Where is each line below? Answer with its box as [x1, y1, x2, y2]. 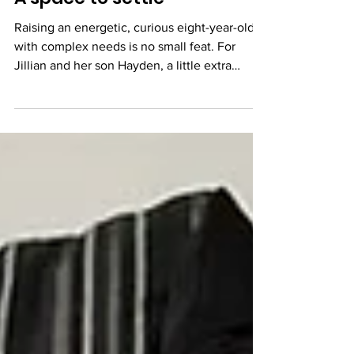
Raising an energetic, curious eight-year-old [14, 44, 254, 58]
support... [14, 101, 66, 115]
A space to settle [14, 9, 164, 34]
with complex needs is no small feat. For [14, 63, 235, 77]
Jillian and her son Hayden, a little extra [14, 82, 232, 96]
